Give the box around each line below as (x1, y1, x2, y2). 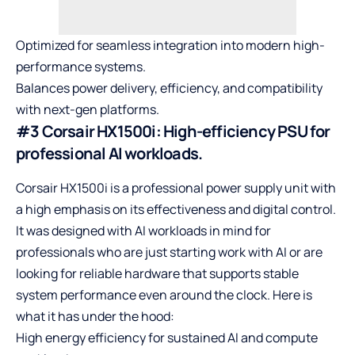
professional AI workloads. (16, 142, 203, 164)
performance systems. (16, 57, 146, 75)
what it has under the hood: (16, 307, 174, 326)
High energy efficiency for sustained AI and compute (16, 329, 318, 347)
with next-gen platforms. (16, 100, 159, 118)
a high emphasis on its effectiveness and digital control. (16, 200, 336, 219)
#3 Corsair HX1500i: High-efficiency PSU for (16, 120, 330, 142)
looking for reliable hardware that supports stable (16, 265, 299, 283)
